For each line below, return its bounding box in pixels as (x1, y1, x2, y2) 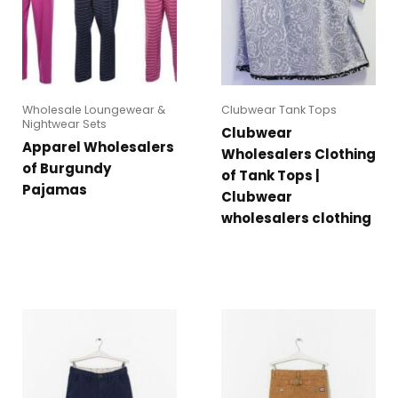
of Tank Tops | (221, 166, 320, 186)
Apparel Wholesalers (22, 138, 174, 157)
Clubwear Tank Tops (221, 102, 337, 118)
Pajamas (22, 180, 87, 200)
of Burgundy (22, 159, 111, 179)
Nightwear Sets (22, 116, 107, 132)
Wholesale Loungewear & (22, 102, 165, 118)
